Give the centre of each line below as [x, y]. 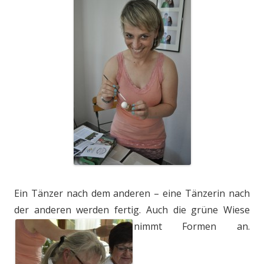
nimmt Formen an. [192, 226]
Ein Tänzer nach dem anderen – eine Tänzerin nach [132, 193]
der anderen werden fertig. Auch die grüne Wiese [132, 210]
